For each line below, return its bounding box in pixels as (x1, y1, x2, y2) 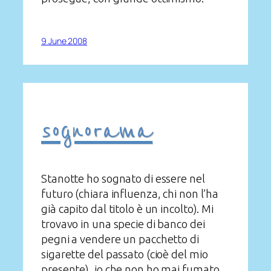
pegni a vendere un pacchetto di (41, 233, 199, 246)
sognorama (41, 114, 153, 148)
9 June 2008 (41, 35, 87, 47)
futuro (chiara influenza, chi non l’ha (41, 188, 219, 200)
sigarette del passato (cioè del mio (41, 248, 208, 261)
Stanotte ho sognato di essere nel (41, 172, 205, 185)
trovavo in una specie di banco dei (41, 218, 205, 230)
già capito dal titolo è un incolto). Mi (41, 203, 214, 215)
